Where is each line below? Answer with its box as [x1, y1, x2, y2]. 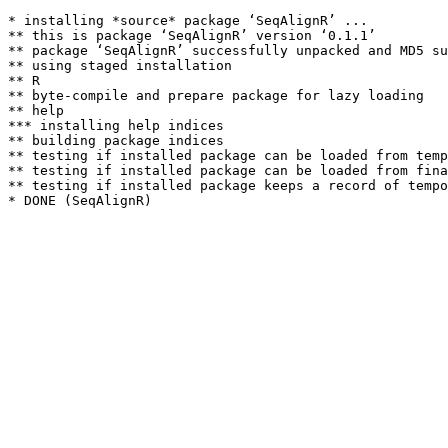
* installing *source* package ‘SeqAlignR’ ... [8, 13, 368, 28]
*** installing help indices [8, 118, 224, 133]
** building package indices [8, 133, 224, 148]
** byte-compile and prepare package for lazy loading [8, 88, 424, 103]
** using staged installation [8, 58, 232, 73]
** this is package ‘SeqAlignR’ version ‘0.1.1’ [8, 28, 376, 43]
